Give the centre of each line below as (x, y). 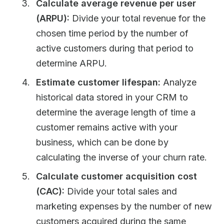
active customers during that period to (115, 48)
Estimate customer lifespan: (98, 82)
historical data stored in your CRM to (112, 97)
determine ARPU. (71, 63)
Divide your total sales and (121, 191)
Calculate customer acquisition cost (116, 176)
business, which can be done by (102, 142)
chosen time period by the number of (112, 33)
